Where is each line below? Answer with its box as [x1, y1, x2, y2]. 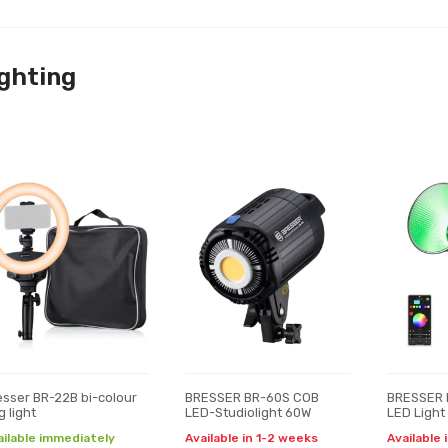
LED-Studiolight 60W [184, 405, 311, 420]
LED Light [387, 405, 445, 420]
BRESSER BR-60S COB [184, 390, 319, 405]
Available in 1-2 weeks [184, 431, 318, 445]
